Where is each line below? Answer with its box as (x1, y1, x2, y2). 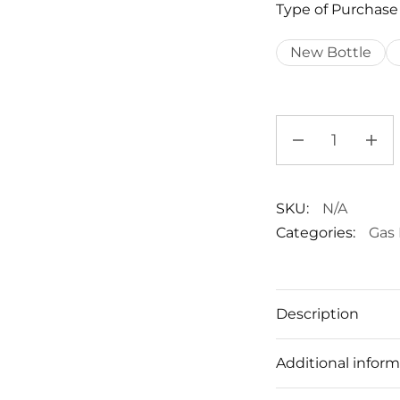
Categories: (275, 223, 355, 241)
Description (275, 304, 359, 322)
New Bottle (289, 44, 371, 62)
